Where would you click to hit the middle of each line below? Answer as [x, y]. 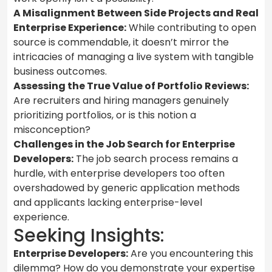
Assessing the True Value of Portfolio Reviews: [131, 86]
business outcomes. [60, 71]
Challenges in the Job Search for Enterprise [124, 144]
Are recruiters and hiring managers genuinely [121, 100]
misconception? [52, 129]
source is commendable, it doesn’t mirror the [121, 42]
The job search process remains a [156, 158]
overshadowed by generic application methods [127, 188]
